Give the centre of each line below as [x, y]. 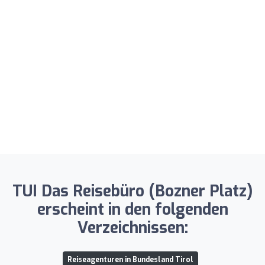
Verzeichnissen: [132, 228]
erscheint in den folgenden [132, 209]
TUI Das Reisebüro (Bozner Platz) [132, 191]
